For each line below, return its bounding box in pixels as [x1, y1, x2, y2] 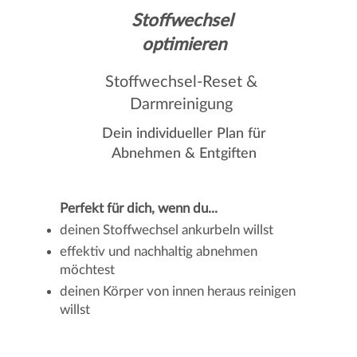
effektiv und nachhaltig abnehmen [60, 245, 258, 258]
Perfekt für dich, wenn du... [60, 202, 218, 215]
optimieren [142, 36, 227, 53]
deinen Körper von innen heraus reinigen [60, 284, 296, 298]
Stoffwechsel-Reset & [104, 74, 257, 90]
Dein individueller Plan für [101, 127, 266, 141]
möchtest [60, 263, 116, 277]
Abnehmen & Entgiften [111, 147, 257, 161]
